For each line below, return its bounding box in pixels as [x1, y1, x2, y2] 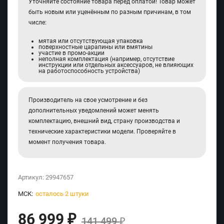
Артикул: [18, 173, 45, 181]
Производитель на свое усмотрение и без [28, 96, 147, 104]
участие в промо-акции [38, 49, 104, 57]
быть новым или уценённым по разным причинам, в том [28, 8, 191, 16]
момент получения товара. [28, 138, 106, 146]
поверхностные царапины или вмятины [38, 43, 152, 51]
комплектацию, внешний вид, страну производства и [28, 117, 180, 125]
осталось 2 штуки [35, 190, 89, 198]
